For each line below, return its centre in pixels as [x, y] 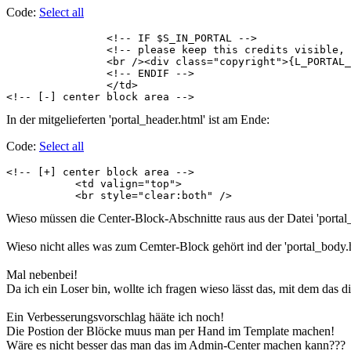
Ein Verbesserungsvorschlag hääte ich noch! [115, 317]
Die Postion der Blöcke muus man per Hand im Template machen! [170, 331]
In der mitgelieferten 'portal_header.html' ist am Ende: [138, 120]
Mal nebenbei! [42, 275]
